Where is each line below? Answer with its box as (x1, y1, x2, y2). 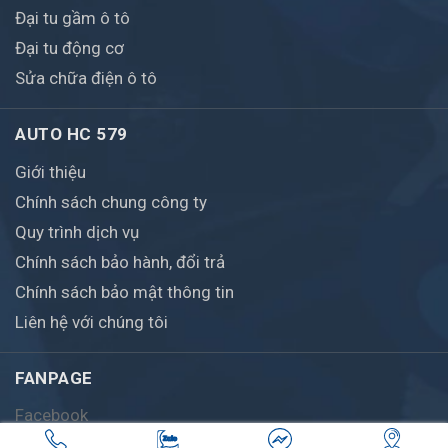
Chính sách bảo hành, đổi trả (15, 252, 225, 272)
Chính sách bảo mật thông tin (15, 282, 234, 302)
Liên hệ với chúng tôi (15, 312, 168, 332)
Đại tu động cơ (15, 38, 124, 58)
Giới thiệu (15, 162, 86, 182)
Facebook (15, 405, 88, 425)
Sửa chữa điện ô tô (15, 68, 157, 88)
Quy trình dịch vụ (15, 222, 139, 242)
